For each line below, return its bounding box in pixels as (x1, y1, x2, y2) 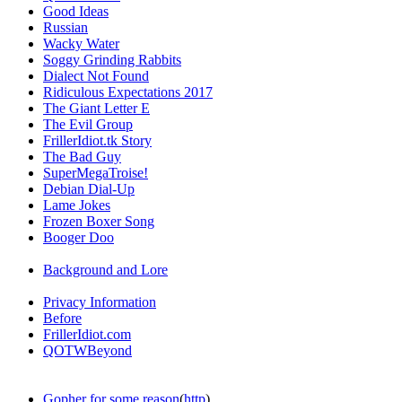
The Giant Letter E (43, 100, 150, 116)
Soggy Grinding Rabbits (43, 51, 181, 67)
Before (43, 310, 82, 326)
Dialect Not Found (43, 67, 149, 83)
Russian (43, 19, 88, 35)
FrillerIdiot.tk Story (43, 132, 152, 148)
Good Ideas (43, 3, 109, 19)
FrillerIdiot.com (43, 326, 131, 342)
